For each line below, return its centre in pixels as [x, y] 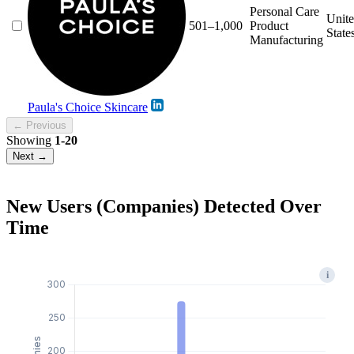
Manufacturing [286, 40]
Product [269, 25]
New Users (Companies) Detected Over [164, 206]
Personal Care [284, 11]
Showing [30, 140]
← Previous [40, 125]
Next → [30, 156]
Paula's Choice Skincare [88, 107]
